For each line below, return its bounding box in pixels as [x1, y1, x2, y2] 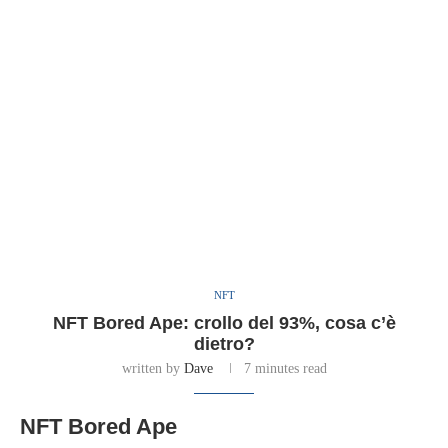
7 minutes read [243, 361, 327, 377]
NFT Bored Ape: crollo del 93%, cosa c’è [52, 313, 396, 334]
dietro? [193, 334, 255, 355]
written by [121, 361, 184, 377]
